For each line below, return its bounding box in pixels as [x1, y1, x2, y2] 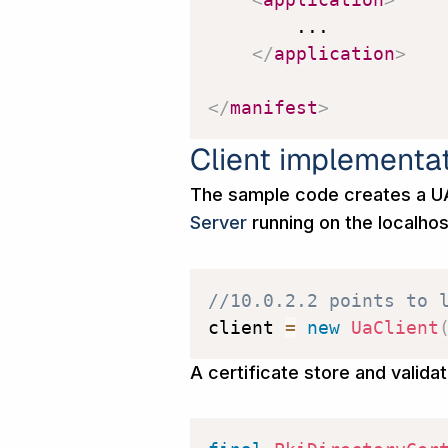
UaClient [351, 316, 439, 338]
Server [190, 212, 247, 234]
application [274, 43, 395, 65]
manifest [230, 97, 318, 119]
